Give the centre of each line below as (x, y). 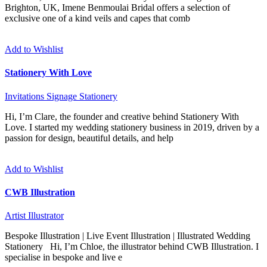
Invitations (24, 96)
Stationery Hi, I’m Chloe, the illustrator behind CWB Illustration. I (132, 247)
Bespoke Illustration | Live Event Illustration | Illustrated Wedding (128, 236)
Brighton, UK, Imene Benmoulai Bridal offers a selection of (117, 8)
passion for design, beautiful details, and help (89, 138)
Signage (62, 96)
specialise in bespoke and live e (63, 257)
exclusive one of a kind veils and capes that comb (97, 18)
